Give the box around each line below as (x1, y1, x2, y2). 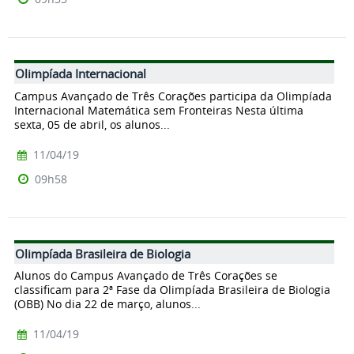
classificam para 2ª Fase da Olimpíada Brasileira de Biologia (14, 282, 330, 298)
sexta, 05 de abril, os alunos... (14, 116, 170, 132)
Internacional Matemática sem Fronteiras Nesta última (14, 102, 303, 118)
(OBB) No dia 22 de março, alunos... (14, 296, 201, 312)
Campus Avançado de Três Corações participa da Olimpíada (14, 88, 332, 104)
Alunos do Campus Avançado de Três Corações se (14, 268, 277, 284)
